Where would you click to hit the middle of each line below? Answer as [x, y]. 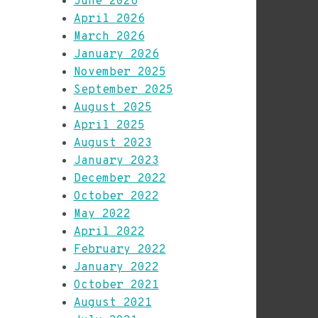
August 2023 [113, 143]
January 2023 [116, 161]
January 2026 [116, 55]
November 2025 [120, 72]
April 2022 [109, 232]
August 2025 [113, 108]
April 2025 [109, 126]
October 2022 [116, 197]
